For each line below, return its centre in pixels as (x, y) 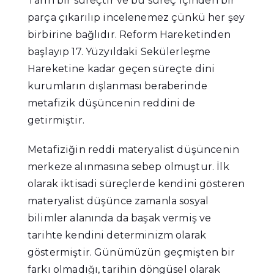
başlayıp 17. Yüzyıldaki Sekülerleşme (119, 52)
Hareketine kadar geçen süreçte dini (121, 69)
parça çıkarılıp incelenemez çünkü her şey (136, 18)
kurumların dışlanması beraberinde (117, 86)
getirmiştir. (56, 120)
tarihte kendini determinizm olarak (117, 235)
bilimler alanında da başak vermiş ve (120, 218)
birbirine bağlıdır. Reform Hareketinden (129, 35)
